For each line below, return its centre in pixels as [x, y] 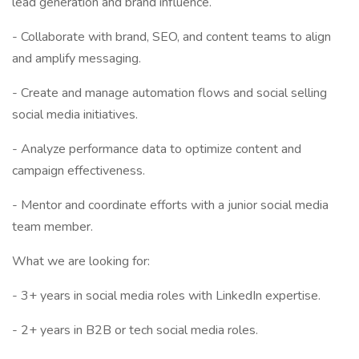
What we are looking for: [81, 261]
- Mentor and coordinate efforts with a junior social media [170, 205]
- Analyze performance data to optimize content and [157, 149]
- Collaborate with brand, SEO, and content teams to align [171, 37]
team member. [52, 227]
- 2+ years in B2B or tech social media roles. [135, 330]
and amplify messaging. [77, 58]
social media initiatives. [75, 115]
